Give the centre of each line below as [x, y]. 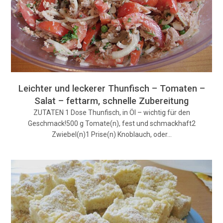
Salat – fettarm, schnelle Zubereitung [111, 101]
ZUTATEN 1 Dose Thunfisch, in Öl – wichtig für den [111, 113]
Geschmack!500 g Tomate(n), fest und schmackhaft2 [111, 124]
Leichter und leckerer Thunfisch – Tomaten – [111, 89]
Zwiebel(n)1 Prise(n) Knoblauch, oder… [111, 135]
